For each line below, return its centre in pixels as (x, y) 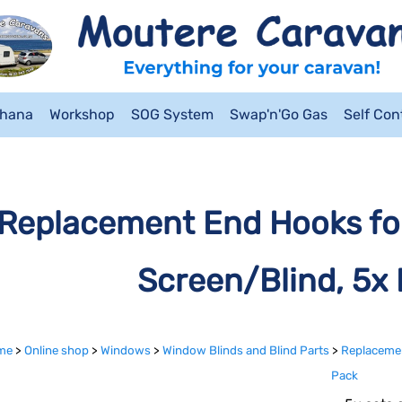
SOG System (172, 114)
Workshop (82, 114)
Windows (125, 350)
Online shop (56, 350)
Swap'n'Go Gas (279, 114)
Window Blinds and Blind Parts (245, 350)
